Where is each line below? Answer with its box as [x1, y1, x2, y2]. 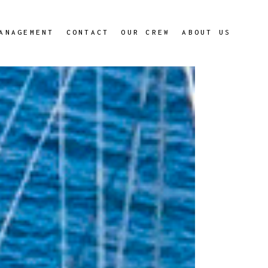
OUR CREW [121, 28, 170, 36]
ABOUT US [182, 28, 232, 36]
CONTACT [66, 28, 109, 36]
